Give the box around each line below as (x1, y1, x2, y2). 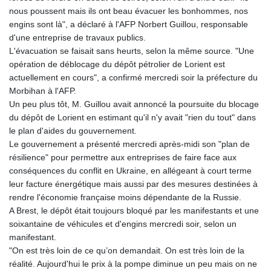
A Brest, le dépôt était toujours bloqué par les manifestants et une (9, 205, 259, 215)
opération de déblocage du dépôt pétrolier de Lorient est (9, 59, 225, 69)
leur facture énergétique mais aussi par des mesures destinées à (9, 178, 258, 189)
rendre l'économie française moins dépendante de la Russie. (9, 192, 241, 202)
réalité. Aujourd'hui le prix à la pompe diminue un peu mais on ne (9, 258, 257, 269)
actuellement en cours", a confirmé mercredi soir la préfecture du (9, 72, 258, 82)
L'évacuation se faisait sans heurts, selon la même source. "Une (9, 45, 254, 56)
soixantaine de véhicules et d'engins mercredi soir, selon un (9, 218, 237, 229)
